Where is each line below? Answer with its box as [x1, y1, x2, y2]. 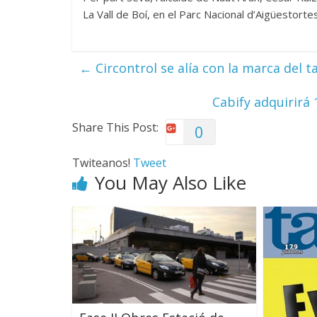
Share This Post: [72, 120, 158, 135]
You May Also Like [95, 170, 246, 195]
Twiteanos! [72, 155, 133, 171]
